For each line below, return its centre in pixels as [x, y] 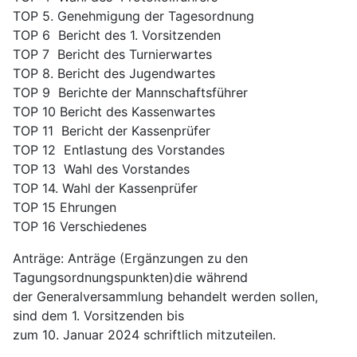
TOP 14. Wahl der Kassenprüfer [105, 188]
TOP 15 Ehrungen [65, 207]
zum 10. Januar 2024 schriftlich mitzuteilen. [144, 335]
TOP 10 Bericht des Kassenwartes [114, 112]
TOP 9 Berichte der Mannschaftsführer [130, 92]
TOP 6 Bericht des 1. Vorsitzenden [117, 35]
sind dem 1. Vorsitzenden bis [100, 316]
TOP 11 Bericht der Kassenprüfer [112, 131]
